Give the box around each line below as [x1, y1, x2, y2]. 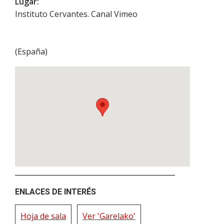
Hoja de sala [20, 210, 66, 221]
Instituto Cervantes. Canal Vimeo [15, 8, 137, 19]
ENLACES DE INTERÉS [15, 186, 96, 196]
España [17, 45, 45, 57]
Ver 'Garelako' [82, 210, 135, 221]
